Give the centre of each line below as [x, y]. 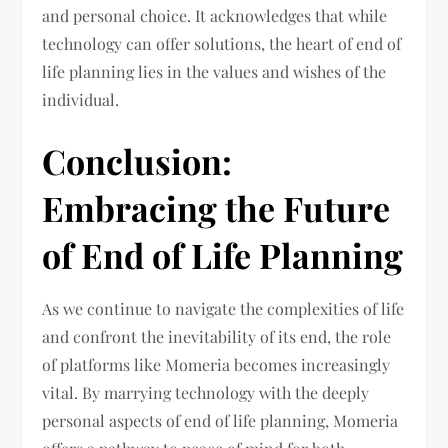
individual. [81, 100]
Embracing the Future [216, 208]
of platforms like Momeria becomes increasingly [216, 365]
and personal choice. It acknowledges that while [215, 16]
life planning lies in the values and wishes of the [214, 72]
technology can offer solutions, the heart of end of [222, 44]
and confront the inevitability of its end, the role [217, 337]
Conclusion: [137, 161]
